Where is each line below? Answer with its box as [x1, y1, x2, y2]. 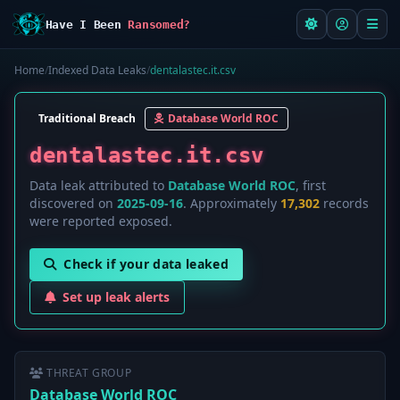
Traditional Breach [38, 111, 136, 126]
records [320, 195, 369, 212]
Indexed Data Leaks [48, 62, 146, 78]
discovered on [29, 195, 117, 212]
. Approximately [183, 195, 280, 212]
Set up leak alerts [62, 288, 170, 305]
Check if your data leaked [63, 255, 229, 272]
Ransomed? [128, 17, 191, 31]
